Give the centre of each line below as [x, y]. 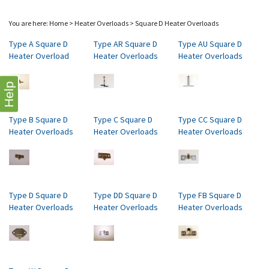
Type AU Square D [210, 44]
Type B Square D [38, 119]
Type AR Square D [125, 44]
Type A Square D [38, 44]
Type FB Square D [210, 195]
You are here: [29, 23]
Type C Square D [123, 119]
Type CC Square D [210, 119]
